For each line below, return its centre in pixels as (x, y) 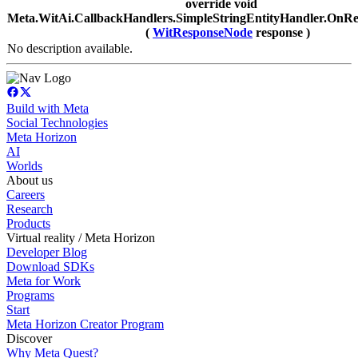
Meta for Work (44, 281)
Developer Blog (47, 253)
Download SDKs (50, 267)
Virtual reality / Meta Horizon (81, 238)
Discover (29, 339)
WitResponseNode (203, 33)
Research (30, 209)
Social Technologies (57, 123)
